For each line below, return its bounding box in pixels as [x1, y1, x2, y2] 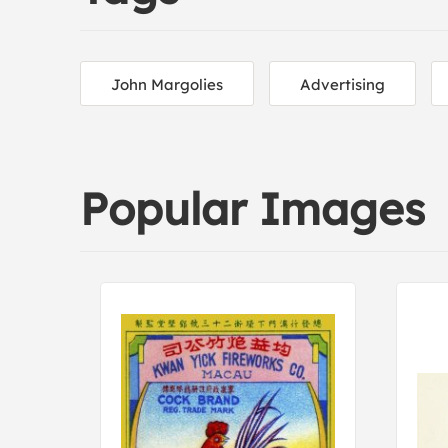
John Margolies [111, 75, 223, 94]
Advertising [300, 75, 385, 94]
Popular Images [80, 181, 425, 236]
